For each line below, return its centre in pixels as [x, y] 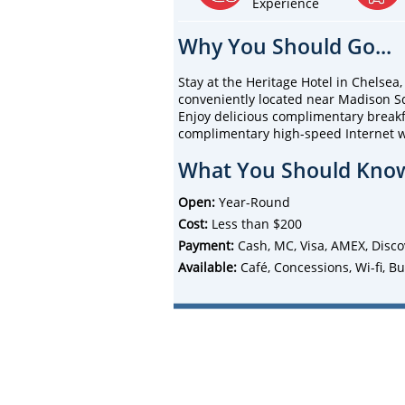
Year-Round [253, 202]
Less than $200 [255, 223]
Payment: [206, 245]
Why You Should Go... [285, 46]
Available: [207, 267]
